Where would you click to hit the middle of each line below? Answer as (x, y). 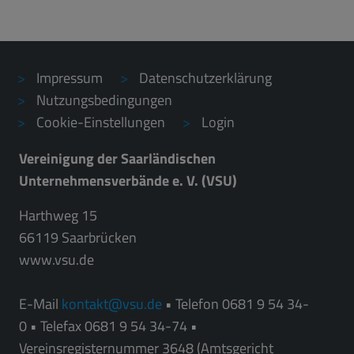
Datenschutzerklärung (205, 78)
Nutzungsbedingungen (104, 100)
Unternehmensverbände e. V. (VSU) (128, 180)
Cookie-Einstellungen (101, 122)
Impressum (70, 78)
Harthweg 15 (58, 215)
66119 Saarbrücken (78, 237)
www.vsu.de (56, 259)
